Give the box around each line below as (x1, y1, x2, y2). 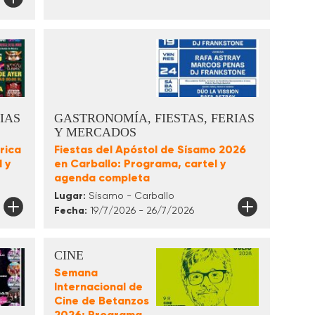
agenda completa (53, 171, 150, 185)
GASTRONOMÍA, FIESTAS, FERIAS (53, 111, 255, 126)
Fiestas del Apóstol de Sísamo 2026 (53, 143, 246, 157)
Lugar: (53, 190, 86, 202)
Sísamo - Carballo (85, 190, 174, 202)
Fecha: (53, 205, 87, 217)
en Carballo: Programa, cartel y (53, 157, 226, 171)
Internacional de (53, 280, 143, 294)
